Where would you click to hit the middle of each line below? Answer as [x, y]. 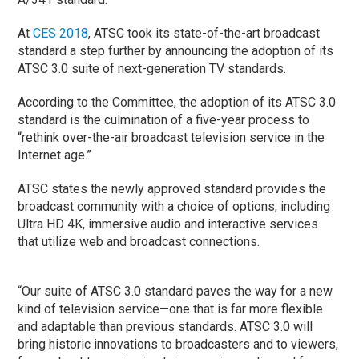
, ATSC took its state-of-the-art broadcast [204, 33]
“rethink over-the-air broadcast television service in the [171, 137]
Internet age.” [55, 155]
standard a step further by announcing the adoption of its [176, 50]
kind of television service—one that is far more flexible [171, 309]
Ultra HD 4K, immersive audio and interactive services [168, 224]
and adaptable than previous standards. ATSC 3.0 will [165, 326]
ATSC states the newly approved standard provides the [172, 188]
